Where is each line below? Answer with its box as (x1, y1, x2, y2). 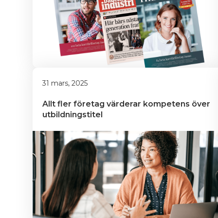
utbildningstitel (42, 110, 103, 119)
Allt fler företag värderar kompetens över (42, 99, 212, 109)
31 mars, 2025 (42, 79, 88, 88)
